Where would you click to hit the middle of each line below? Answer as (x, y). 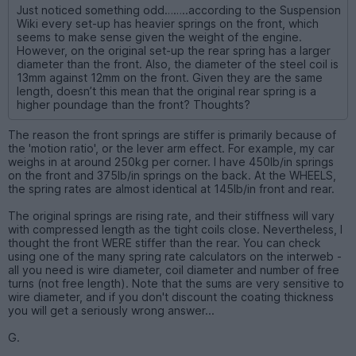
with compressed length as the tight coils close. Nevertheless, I (175, 229)
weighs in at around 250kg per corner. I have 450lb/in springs (171, 161)
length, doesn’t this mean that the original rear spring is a (166, 91)
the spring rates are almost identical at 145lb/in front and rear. (171, 188)
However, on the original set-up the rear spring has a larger (174, 50)
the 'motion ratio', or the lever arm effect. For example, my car (171, 148)
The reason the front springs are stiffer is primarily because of (172, 134)
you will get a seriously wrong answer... (111, 310)
